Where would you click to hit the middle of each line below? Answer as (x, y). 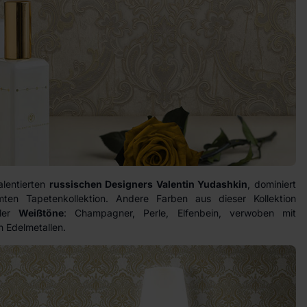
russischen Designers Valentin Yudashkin (148, 184)
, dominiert (272, 184)
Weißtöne (41, 213)
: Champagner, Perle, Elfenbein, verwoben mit (180, 213)
